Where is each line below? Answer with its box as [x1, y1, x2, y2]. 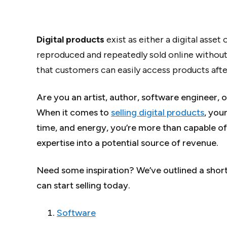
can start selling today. [36, 180, 130, 192]
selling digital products [111, 107, 204, 119]
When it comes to [36, 107, 111, 119]
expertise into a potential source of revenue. [36, 137, 218, 149]
